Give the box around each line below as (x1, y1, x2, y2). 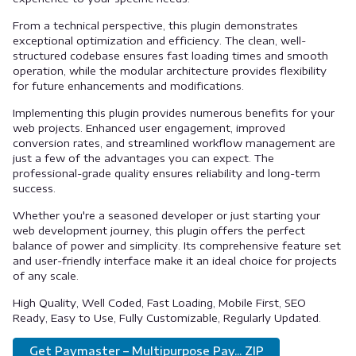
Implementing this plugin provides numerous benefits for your (13, 106, 335, 119)
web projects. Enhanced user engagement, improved (13, 121, 285, 134)
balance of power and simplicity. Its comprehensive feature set (13, 238, 341, 252)
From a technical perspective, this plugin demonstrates (13, 18, 298, 32)
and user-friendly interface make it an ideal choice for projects (13, 253, 337, 267)
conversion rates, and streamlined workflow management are (13, 136, 335, 149)
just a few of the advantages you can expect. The (13, 151, 274, 164)
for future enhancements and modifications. (13, 79, 244, 92)
